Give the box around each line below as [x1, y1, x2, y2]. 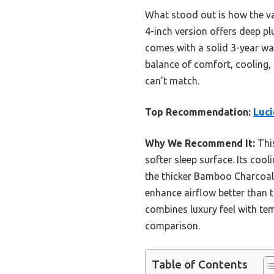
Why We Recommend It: [145, 137, 255, 149]
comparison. [145, 220, 200, 231]
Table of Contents [152, 257, 248, 272]
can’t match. [145, 75, 199, 86]
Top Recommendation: [145, 106, 251, 117]
